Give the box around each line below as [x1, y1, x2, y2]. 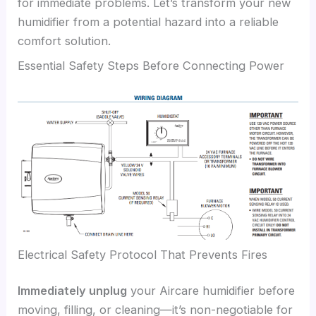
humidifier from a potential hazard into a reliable [18, 14, 279, 29]
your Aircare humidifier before [127, 284, 296, 298]
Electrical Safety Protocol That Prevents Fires [18, 247, 268, 262]
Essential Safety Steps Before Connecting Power [18, 59, 285, 73]
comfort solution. [18, 33, 111, 48]
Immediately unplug [18, 284, 128, 298]
